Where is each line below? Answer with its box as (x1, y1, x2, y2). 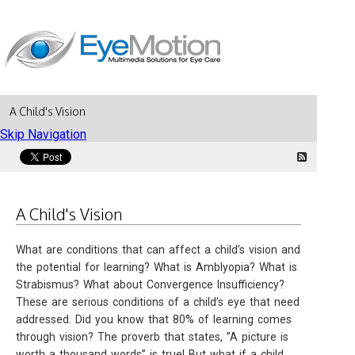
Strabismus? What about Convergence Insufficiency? (16, 278, 284, 291)
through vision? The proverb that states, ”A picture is (16, 330, 288, 343)
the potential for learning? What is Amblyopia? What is (16, 261, 297, 273)
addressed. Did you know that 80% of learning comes (16, 313, 292, 326)
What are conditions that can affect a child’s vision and (16, 243, 300, 256)
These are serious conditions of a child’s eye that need (16, 296, 300, 308)
